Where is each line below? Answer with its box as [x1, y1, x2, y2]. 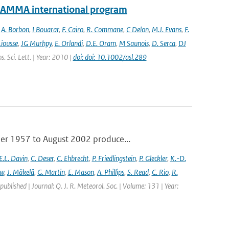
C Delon [126, 25, 149, 34]
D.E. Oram [85, 38, 116, 48]
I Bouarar [32, 25, 59, 34]
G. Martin [37, 167, 65, 177]
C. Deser [30, 153, 54, 163]
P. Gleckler [139, 153, 167, 163]
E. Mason [67, 167, 94, 177]
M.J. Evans [151, 25, 181, 34]
